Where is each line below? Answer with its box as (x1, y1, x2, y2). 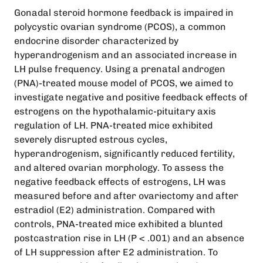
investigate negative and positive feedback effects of (14, 91, 248, 103)
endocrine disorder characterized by (14, 35, 178, 46)
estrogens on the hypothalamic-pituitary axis (14, 105, 216, 117)
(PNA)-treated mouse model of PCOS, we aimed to (14, 77, 233, 89)
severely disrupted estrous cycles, (14, 133, 167, 145)
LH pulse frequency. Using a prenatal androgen (14, 63, 225, 75)
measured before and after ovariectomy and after (14, 190, 238, 201)
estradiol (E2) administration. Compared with (14, 204, 215, 215)
